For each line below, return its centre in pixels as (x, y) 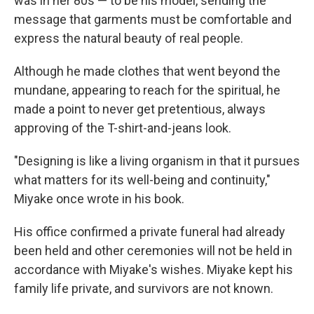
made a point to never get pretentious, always (140, 109)
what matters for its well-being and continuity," (142, 180)
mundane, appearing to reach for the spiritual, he (147, 90)
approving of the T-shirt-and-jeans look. (123, 128)
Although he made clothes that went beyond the (147, 71)
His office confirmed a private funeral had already (150, 232)
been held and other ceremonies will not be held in (153, 251)
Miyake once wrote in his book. (99, 199)
